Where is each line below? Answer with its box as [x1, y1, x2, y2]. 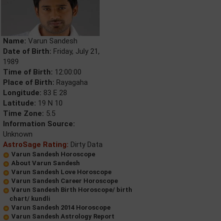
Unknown [3, 130, 33, 139]
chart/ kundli [9, 195, 50, 202]
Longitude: [3, 88, 41, 97]
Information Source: [3, 119, 75, 128]
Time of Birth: [3, 68, 53, 76]
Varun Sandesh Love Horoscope [11, 168, 111, 176]
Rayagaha [54, 78, 88, 87]
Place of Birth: [3, 78, 54, 87]
